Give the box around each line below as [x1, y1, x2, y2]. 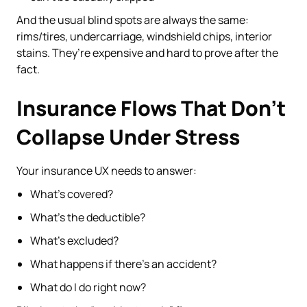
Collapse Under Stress [16, 122, 240, 151]
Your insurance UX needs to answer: [16, 162, 197, 178]
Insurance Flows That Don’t [16, 93, 286, 122]
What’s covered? [30, 186, 113, 201]
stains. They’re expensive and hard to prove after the [16, 45, 278, 60]
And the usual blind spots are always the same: [16, 12, 249, 27]
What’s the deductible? [30, 209, 145, 225]
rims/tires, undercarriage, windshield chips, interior [16, 28, 272, 44]
